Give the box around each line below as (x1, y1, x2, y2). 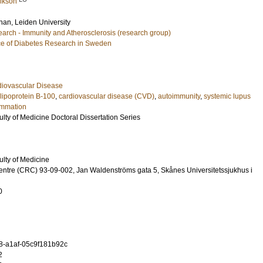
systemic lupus (204, 92, 251, 100)
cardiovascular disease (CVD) (59, 92, 154, 100)
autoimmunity (158, 92, 200, 100)
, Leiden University (11, 18, 70, 26)
